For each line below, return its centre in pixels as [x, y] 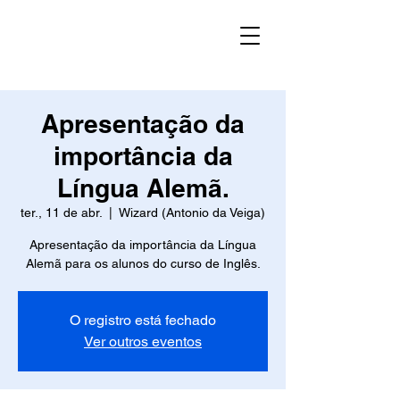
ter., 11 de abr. [61, 212]
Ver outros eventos [143, 342]
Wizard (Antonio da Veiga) [192, 212]
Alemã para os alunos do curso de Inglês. [143, 263]
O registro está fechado [143, 320]
